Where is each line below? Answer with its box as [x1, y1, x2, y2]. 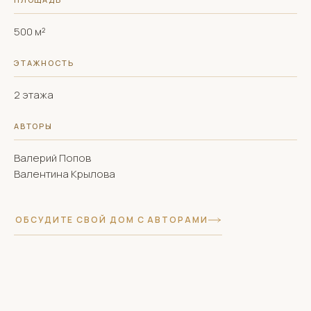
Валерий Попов [14, 151, 91, 165]
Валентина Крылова [14, 167, 115, 181]
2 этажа [14, 87, 53, 102]
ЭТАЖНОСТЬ [14, 58, 74, 68]
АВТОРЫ [14, 121, 53, 131]
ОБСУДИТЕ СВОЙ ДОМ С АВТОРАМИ [15, 214, 208, 226]
